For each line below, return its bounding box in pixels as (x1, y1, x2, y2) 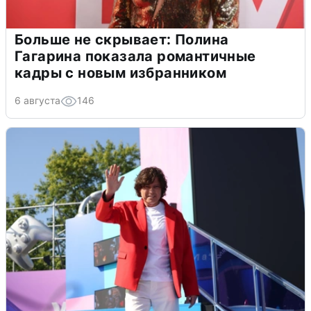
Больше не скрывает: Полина (15, 31, 229, 48)
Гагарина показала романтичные (15, 47, 256, 65)
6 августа (15, 94, 60, 106)
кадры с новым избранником (15, 64, 226, 81)
